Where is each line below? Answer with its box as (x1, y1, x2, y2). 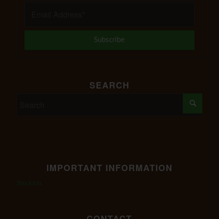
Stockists (16, 180, 42, 187)
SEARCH (89, 79, 130, 91)
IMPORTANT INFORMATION (46, 161, 173, 174)
